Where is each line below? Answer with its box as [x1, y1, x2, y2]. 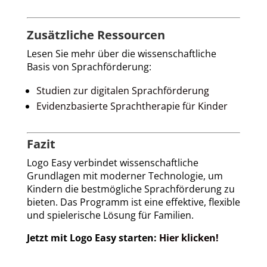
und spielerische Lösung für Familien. [26, 208, 194, 222]
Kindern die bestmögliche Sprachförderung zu [26, 182, 235, 195]
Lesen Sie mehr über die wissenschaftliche [26, 46, 216, 60]
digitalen [88, 83, 129, 97]
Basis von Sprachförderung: [26, 60, 151, 73]
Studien [36, 83, 71, 97]
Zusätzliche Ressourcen [26, 26, 165, 43]
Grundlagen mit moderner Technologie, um [26, 169, 223, 182]
